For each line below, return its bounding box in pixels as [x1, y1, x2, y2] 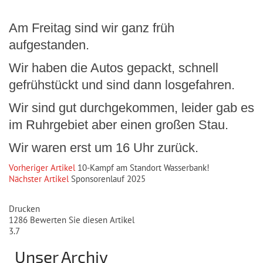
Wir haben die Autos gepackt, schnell [9, 60, 218, 75]
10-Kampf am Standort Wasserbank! [77, 162, 210, 173]
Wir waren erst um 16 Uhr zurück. [9, 140, 198, 155]
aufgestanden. [9, 38, 89, 52]
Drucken [9, 203, 40, 214]
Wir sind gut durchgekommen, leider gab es [9, 100, 254, 115]
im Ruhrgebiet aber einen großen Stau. [9, 117, 228, 132]
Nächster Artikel [9, 173, 69, 184]
